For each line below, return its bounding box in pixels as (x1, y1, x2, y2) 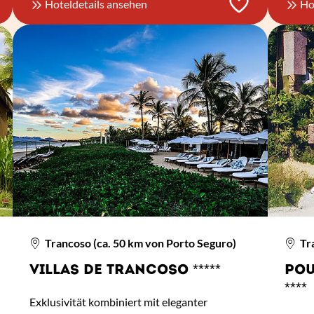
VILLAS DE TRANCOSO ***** (29, 263, 221, 278)
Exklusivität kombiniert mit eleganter (29, 294, 207, 308)
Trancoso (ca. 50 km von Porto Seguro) (43, 235, 237, 250)
